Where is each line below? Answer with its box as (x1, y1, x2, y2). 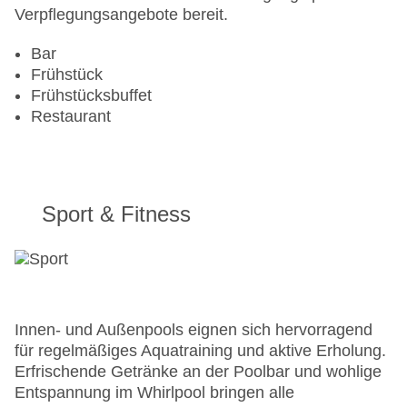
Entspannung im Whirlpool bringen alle (15, 383, 294, 402)
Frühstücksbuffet (31, 86, 152, 105)
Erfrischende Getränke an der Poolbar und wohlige (15, 362, 382, 382)
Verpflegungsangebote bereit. (15, 5, 228, 25)
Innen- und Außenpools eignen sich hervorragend (15, 321, 372, 340)
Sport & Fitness (42, 202, 191, 227)
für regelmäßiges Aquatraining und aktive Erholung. (15, 342, 386, 361)
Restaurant (31, 107, 111, 126)
